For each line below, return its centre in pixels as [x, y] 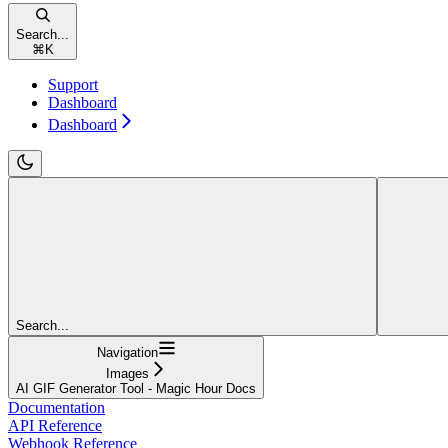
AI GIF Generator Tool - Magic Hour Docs [136, 388]
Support [73, 84]
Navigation [127, 352]
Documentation [56, 407]
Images [127, 373]
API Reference [55, 425]
